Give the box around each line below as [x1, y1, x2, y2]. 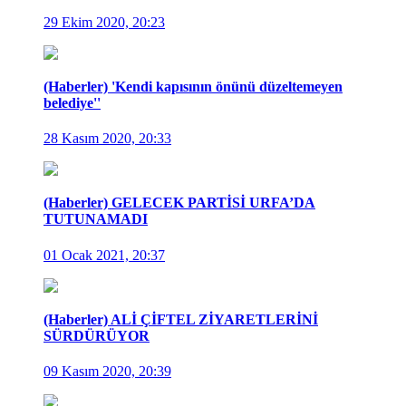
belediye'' [43, 94, 101, 111]
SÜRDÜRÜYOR [43, 328, 150, 344]
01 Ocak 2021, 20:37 [43, 246, 165, 263]
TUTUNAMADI [43, 211, 148, 227]
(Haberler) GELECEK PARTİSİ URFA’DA [43, 195, 315, 211]
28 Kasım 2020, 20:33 [43, 130, 171, 147]
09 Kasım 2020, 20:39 [43, 363, 171, 380]
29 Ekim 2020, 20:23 [43, 14, 165, 30]
